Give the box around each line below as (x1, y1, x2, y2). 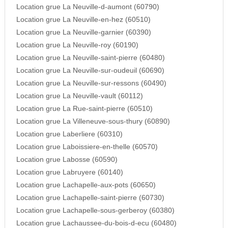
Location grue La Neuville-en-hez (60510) (16, 16, 151, 24)
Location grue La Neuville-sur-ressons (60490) (16, 79, 166, 88)
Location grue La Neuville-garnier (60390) (16, 28, 151, 37)
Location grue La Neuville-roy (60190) (16, 41, 138, 49)
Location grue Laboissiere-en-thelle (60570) (16, 143, 158, 151)
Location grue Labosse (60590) (16, 156, 118, 164)
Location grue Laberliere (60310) (16, 130, 123, 138)
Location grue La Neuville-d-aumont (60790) (16, 3, 159, 11)
